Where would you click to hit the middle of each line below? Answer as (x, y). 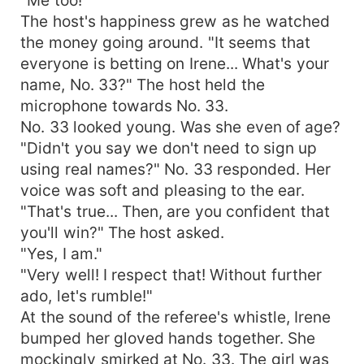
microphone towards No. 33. (125, 105)
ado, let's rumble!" (87, 295)
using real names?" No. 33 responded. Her (175, 169)
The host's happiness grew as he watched (175, 21)
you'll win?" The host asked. (122, 232)
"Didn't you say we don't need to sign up (169, 147)
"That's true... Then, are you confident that (175, 211)
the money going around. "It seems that (165, 42)
